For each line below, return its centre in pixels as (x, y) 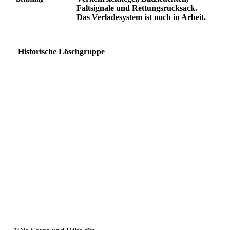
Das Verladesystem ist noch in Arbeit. (141, 17)
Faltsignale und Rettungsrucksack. (137, 8)
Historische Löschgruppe (61, 51)
